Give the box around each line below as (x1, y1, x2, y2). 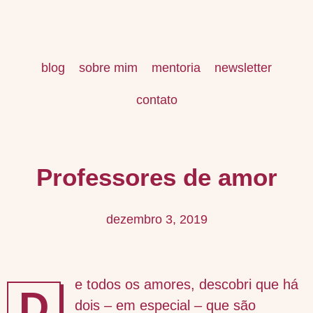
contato (136, 93, 177, 107)
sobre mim (79, 61, 138, 75)
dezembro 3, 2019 (105, 212, 208, 226)
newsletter (214, 61, 272, 75)
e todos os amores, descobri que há (75, 277, 298, 292)
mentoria (152, 61, 201, 75)
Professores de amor (36, 163, 277, 191)
